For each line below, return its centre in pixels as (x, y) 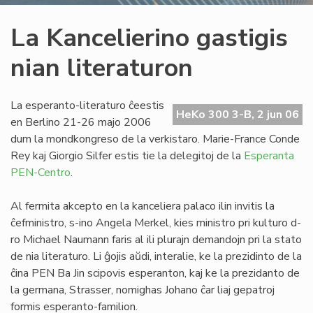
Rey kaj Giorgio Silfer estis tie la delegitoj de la (127, 156)
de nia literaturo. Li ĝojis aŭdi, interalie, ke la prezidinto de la (156, 256)
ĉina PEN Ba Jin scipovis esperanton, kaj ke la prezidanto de (155, 273)
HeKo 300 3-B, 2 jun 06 (238, 115)
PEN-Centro (41, 173)
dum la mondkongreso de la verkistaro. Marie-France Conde (155, 139)
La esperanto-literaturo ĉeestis (87, 105)
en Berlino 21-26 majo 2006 (81, 122)
